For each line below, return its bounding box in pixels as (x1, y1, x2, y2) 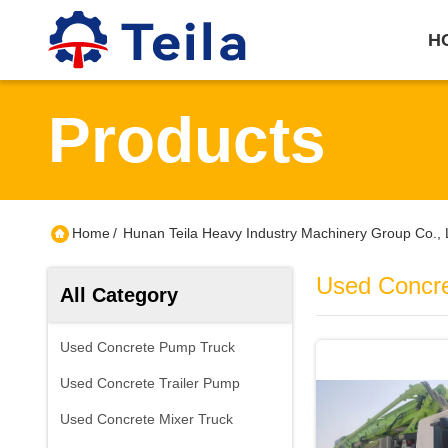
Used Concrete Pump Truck (60, 339, 235, 355)
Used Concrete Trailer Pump (60, 375, 240, 391)
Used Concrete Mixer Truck (60, 411, 233, 427)
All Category (60, 284, 178, 306)
